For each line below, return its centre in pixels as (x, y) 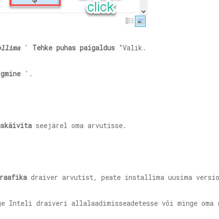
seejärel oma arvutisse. (79, 125)
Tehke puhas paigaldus (74, 48)
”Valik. (131, 48)
